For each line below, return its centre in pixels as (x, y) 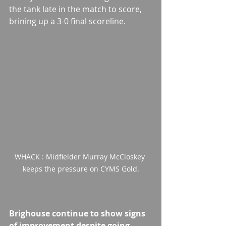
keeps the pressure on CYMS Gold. (81, 169)
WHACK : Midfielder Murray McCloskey (81, 157)
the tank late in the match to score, (76, 9)
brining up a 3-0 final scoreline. (67, 21)
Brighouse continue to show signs (78, 214)
